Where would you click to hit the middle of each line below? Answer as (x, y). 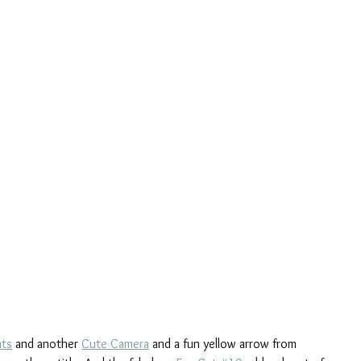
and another (47, 343)
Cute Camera (115, 343)
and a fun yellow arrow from (224, 343)
